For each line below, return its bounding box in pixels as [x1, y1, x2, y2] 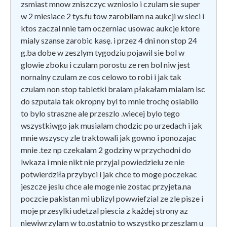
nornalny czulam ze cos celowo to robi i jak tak [21, 71, 181, 82]
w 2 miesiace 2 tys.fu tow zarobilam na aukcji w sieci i [21, 11, 204, 21]
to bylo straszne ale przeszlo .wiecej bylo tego [21, 108, 180, 118]
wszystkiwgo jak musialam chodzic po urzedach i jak [21, 120, 202, 130]
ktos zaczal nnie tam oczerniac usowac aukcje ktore [21, 23, 200, 33]
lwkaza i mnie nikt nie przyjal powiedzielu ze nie [21, 157, 184, 167]
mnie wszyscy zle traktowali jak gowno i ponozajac [21, 132, 197, 142]
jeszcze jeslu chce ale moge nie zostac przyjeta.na [21, 181, 191, 191]
